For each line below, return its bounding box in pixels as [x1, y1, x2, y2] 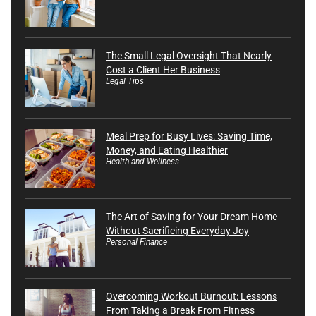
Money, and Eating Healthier [106, 144, 228, 156]
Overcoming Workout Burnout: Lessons [106, 291, 277, 303]
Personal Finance [106, 236, 167, 247]
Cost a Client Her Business [106, 63, 220, 75]
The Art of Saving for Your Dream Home [106, 210, 277, 222]
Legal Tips [106, 75, 144, 86]
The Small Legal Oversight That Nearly [106, 49, 272, 61]
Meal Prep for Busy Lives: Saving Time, [106, 130, 272, 142]
